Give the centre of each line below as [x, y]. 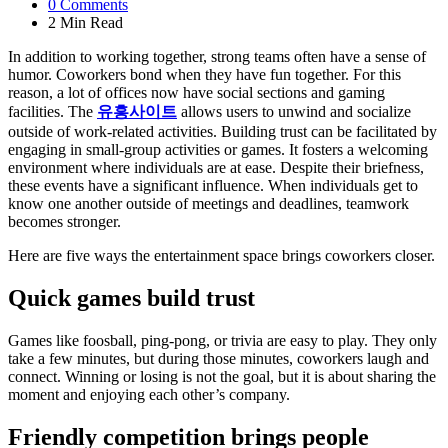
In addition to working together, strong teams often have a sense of [217, 56]
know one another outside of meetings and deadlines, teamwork [208, 203]
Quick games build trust [131, 297]
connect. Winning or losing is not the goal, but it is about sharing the [222, 376]
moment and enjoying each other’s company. [149, 394]
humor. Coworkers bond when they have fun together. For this [204, 74]
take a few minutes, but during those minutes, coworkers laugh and [218, 358]
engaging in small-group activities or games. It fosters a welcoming [218, 149]
